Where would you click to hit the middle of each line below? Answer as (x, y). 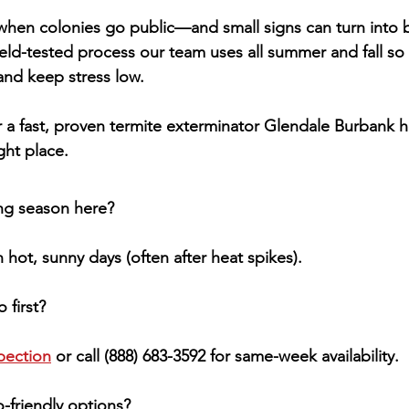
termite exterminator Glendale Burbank (252, 126)
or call (78, 356)
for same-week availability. (302, 356)
